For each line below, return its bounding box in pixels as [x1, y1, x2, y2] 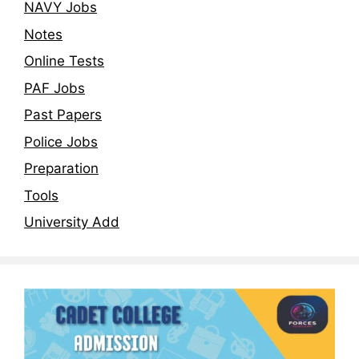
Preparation [24, 160, 99, 177]
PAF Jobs [24, 79, 85, 96]
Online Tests [24, 53, 104, 70]
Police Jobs [24, 133, 98, 150]
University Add [24, 214, 119, 231]
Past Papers [24, 107, 102, 123]
